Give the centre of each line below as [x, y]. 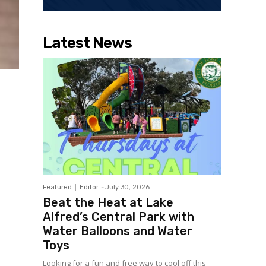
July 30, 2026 [127, 188]
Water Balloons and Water [118, 231]
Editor [89, 188]
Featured [57, 188]
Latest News [87, 43]
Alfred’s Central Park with [118, 217]
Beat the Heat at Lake [108, 203]
